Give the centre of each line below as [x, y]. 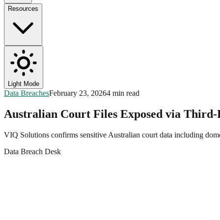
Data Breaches [27, 93]
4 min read [123, 93]
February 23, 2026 [78, 93]
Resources [23, 9]
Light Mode [24, 84]
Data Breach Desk [32, 151]
